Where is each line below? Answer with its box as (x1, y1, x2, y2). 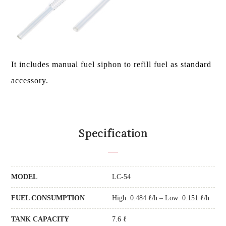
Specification (78, 125, 148, 140)
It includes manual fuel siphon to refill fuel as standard (11, 60, 212, 69)
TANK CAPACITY (11, 215, 70, 223)
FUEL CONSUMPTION (11, 194, 85, 202)
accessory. (11, 76, 49, 85)
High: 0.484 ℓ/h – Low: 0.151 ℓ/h (112, 194, 210, 202)
